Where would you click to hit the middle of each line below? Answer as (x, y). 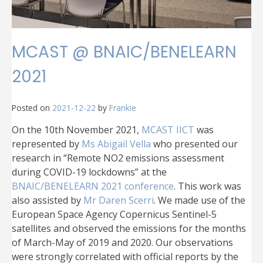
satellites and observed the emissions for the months (129, 228)
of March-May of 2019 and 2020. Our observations (122, 242)
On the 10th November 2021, (75, 129)
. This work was (208, 186)
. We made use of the (200, 200)
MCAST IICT (167, 129)
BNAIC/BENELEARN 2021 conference (93, 186)
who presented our (194, 144)
